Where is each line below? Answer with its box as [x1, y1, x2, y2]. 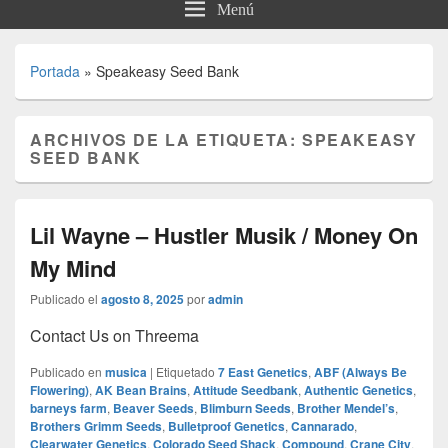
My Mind [30, 252, 116, 285]
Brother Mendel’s [297, 399, 395, 418]
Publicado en [30, 363, 102, 381]
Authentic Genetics [304, 381, 413, 400]
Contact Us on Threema [30, 324, 199, 348]
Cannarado [291, 417, 354, 436]
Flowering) [30, 381, 89, 400]
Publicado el [30, 290, 98, 308]
